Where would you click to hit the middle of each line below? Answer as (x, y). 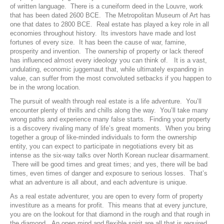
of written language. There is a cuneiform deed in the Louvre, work (106, 6)
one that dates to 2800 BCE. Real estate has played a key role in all (109, 24)
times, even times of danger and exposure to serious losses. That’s (109, 173)
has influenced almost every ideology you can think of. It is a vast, (108, 60)
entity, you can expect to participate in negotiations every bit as (102, 146)
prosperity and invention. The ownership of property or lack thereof (107, 51)
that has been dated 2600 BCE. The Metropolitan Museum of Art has (110, 15)
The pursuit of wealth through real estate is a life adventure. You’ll (106, 101)
